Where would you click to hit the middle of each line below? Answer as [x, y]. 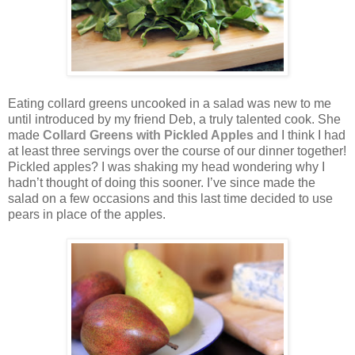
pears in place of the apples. [87, 215]
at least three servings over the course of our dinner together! [177, 151]
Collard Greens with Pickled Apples [150, 136]
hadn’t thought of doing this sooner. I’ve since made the [162, 183]
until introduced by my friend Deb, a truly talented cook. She [174, 120]
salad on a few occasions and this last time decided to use [170, 199]
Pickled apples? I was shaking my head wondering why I [166, 167]
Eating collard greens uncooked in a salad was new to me [170, 104]
